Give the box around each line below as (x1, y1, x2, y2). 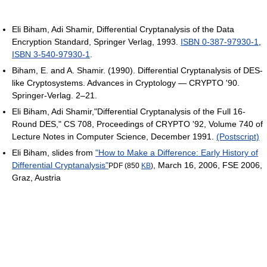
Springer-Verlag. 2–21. (12, 90, 97, 100)
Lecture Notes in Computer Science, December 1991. (12, 131, 216, 141)
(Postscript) (216, 131, 259, 141)
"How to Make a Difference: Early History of (95, 147, 258, 157)
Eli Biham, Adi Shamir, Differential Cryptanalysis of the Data (12, 24, 234, 34)
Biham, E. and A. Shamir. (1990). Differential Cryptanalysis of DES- (12, 65, 263, 75)
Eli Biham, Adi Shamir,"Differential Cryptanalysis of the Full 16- (12, 106, 246, 116)
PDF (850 (108, 161, 141, 169)
